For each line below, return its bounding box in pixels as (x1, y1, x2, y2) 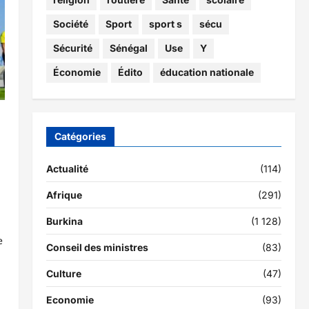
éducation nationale (159, 66, 254, 79)
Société (52, 18, 88, 30)
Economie (46, 293, 94, 306)
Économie (52, 66, 101, 79)
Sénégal (109, 42, 148, 54)
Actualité (46, 162, 88, 175)
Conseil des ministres (46, 241, 148, 253)
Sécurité (52, 42, 92, 54)
